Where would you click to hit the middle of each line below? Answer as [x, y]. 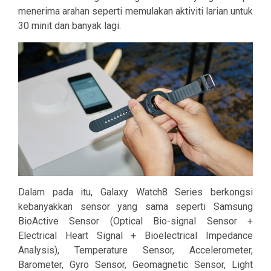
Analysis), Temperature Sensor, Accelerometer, [135, 250]
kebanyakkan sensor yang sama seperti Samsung [135, 207]
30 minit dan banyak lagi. [70, 26]
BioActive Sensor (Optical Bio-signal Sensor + [135, 221]
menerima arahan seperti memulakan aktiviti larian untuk [135, 11]
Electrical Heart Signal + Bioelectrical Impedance [135, 236]
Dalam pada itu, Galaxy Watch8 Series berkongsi [135, 192]
